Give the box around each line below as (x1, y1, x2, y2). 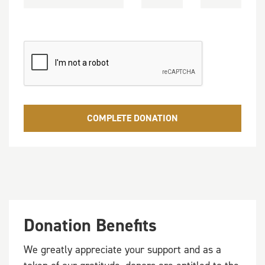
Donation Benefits (24, 214, 157, 237)
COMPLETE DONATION (87, 112, 178, 124)
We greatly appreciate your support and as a (24, 243, 221, 257)
